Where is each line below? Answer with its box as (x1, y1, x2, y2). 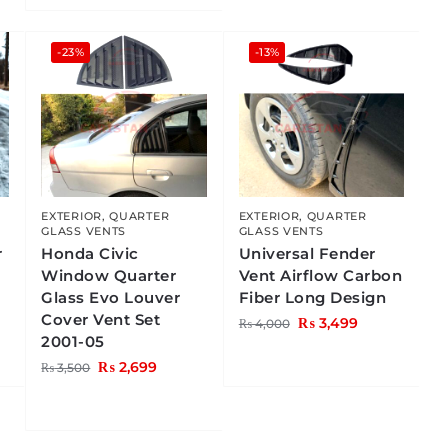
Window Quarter (41, 266, 177, 286)
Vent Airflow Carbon (238, 266, 403, 286)
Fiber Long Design (238, 288, 387, 308)
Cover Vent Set (41, 310, 161, 330)
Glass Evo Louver (41, 288, 181, 308)
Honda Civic (41, 244, 139, 264)
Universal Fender (238, 244, 376, 264)
